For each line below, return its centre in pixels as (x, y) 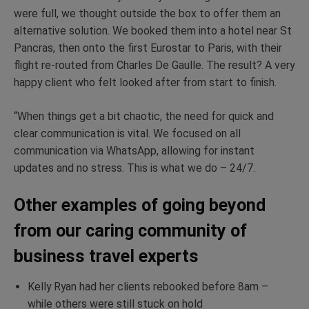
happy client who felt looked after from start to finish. (145, 82)
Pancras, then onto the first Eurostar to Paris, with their (148, 48)
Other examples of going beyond (140, 206)
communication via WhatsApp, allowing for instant (134, 150)
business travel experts (106, 257)
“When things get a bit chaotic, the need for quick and (144, 116)
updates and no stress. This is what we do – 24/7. (136, 168)
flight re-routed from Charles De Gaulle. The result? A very (154, 65)
